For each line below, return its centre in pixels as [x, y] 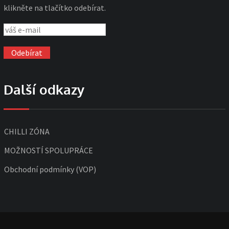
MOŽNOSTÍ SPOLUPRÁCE [49, 150]
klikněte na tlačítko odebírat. [55, 8]
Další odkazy [44, 89]
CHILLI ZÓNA [27, 131]
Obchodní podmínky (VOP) [50, 169]
